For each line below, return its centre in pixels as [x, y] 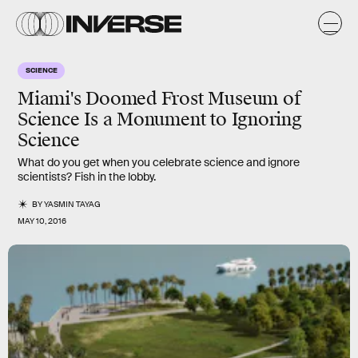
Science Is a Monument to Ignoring [160, 119]
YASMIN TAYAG [73, 204]
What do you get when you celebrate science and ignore [159, 162]
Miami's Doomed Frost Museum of [159, 99]
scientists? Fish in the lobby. [87, 177]
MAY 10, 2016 [42, 221]
